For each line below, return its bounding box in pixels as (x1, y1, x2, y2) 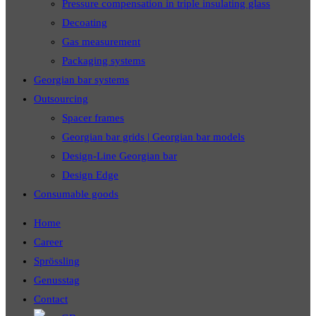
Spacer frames (62, 112, 124, 124)
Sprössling (34, 255, 80, 267)
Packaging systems (62, 55, 145, 67)
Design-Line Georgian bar (62, 150, 177, 162)
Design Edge (62, 169, 119, 181)
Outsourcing (34, 93, 88, 105)
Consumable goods (34, 188, 119, 200)
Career (34, 236, 63, 248)
